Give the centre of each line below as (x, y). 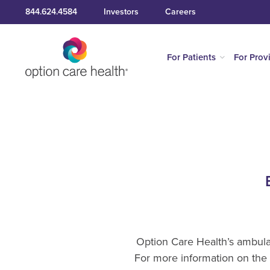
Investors (121, 12)
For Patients (191, 57)
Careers (180, 12)
